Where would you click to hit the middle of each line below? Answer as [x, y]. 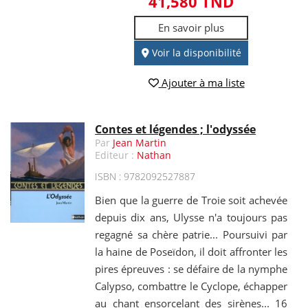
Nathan [154, 155]
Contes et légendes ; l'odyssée [176, 129]
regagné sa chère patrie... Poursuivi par [191, 234]
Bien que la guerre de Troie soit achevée [191, 200]
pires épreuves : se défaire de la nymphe [191, 268]
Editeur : [116, 155]
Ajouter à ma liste [201, 82]
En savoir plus [191, 28]
